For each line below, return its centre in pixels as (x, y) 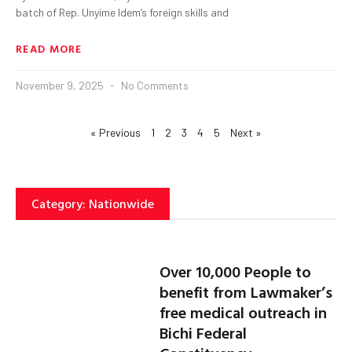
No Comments (154, 85)
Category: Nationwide (93, 203)
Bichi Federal (203, 333)
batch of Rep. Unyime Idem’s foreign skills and (122, 12)
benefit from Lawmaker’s (246, 292)
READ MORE (49, 48)
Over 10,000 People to (236, 271)
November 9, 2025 (61, 85)
